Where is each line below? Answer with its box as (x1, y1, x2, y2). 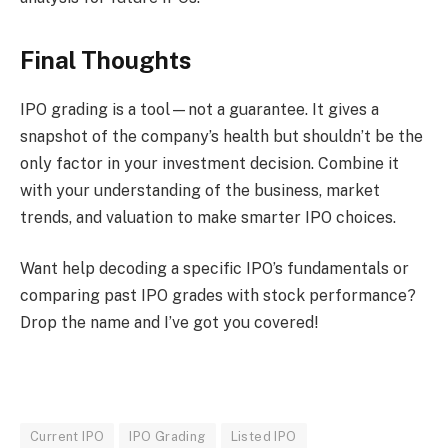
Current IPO (30, 429, 105, 444)
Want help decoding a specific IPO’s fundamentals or (20, 259, 409, 279)
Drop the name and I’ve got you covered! (20, 313, 318, 333)
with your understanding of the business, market (20, 180, 380, 200)
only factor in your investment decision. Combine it (20, 153, 399, 173)
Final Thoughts (20, 45, 191, 74)
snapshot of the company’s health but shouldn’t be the (20, 126, 423, 146)
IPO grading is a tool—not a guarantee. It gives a (20, 99, 379, 119)
